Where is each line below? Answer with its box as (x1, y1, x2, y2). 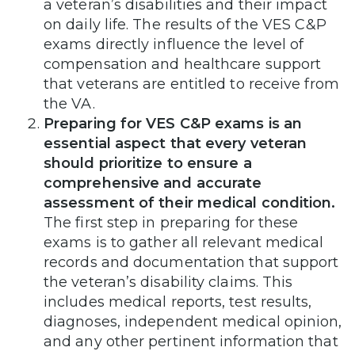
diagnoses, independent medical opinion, (44, 312, 342, 330)
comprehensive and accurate (44, 174, 262, 192)
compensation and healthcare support (44, 55, 322, 73)
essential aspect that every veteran (44, 134, 307, 152)
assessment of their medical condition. (44, 193, 336, 212)
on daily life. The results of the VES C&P (44, 15, 326, 33)
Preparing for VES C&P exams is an (44, 114, 302, 132)
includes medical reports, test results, (44, 292, 312, 311)
